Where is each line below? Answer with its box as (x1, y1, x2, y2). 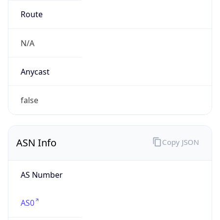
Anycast (20, 66, 50, 77)
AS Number (20, 169, 63, 180)
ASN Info (16, 136, 56, 150)
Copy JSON (162, 137, 199, 147)
